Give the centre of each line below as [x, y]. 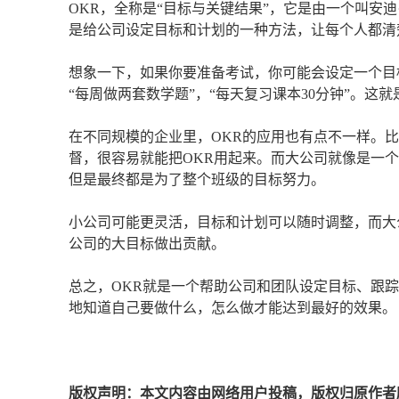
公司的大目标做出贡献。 [147, 244]
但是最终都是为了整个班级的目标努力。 [197, 180]
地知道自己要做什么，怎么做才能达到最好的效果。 [232, 308]
